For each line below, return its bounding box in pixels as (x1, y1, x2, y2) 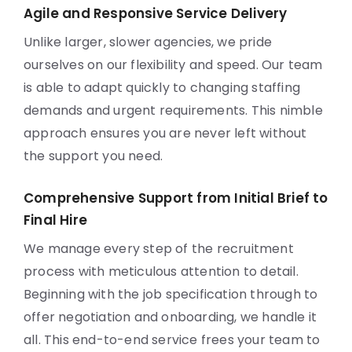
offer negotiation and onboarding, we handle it (24, 308, 317, 326)
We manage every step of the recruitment (24, 240, 294, 258)
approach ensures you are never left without (24, 124, 307, 142)
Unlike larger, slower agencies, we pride (24, 33, 273, 51)
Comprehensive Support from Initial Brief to (24, 189, 328, 207)
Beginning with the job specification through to (24, 285, 318, 303)
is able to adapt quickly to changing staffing (24, 79, 301, 97)
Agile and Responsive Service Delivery (24, 4, 288, 23)
